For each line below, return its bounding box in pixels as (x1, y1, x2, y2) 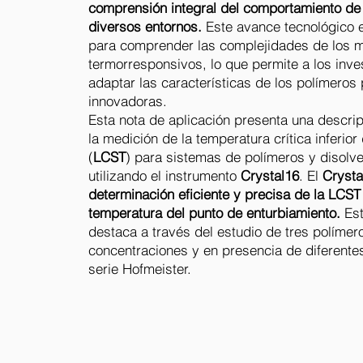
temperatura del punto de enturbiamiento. (88, 204, 340, 221)
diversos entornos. (88, 18, 202, 35)
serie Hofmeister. (88, 260, 191, 277)
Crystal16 (241, 167, 299, 184)
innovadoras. (88, 92, 167, 109)
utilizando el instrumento (88, 167, 241, 184)
